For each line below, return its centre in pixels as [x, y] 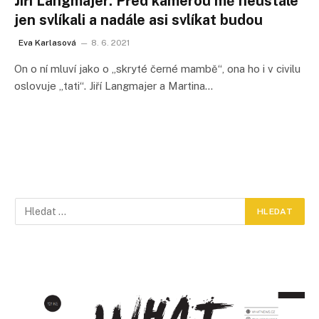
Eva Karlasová [47, 43]
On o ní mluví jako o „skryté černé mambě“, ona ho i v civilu [157, 69]
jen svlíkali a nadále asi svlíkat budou [138, 20]
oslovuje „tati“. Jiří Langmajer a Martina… [114, 86]
